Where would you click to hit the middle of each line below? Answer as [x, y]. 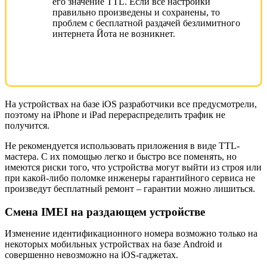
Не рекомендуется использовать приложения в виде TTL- [122, 145]
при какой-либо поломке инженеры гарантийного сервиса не [130, 178]
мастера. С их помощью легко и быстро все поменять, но [121, 156]
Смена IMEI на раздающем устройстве [105, 212]
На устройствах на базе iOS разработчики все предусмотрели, [131, 104]
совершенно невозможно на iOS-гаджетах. [91, 254]
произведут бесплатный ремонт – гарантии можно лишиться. [130, 188]
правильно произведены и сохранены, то [136, 12]
